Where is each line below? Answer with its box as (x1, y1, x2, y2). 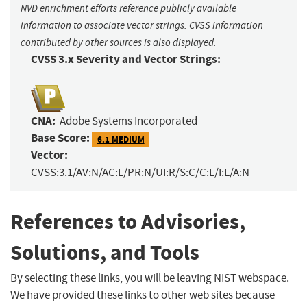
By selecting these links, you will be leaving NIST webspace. (10, 270, 289, 285)
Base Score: (31, 130, 90, 147)
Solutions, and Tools (10, 238, 199, 267)
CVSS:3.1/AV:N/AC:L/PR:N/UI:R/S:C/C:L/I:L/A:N (31, 165, 249, 180)
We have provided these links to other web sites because (10, 287, 275, 302)
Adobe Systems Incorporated (60, 114, 197, 129)
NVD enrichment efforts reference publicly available (21, 2, 236, 15)
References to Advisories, (10, 208, 245, 236)
